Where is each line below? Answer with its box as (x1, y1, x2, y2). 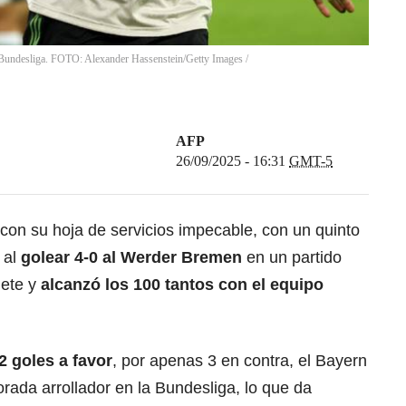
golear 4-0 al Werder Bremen (21, 248, 242, 267)
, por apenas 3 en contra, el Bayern (112, 352, 367, 371)
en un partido (242, 248, 342, 267)
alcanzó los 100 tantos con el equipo (41, 275, 324, 295)
